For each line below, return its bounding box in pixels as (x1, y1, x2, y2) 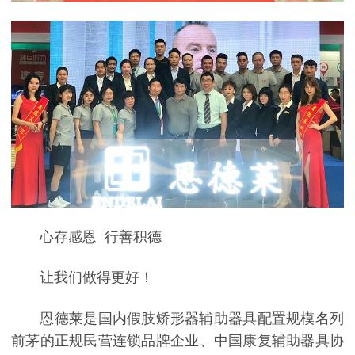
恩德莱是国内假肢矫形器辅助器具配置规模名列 (40, 310, 344, 326)
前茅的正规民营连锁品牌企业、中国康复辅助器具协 (11, 332, 344, 349)
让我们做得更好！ (40, 269, 155, 286)
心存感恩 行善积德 (40, 229, 162, 246)
